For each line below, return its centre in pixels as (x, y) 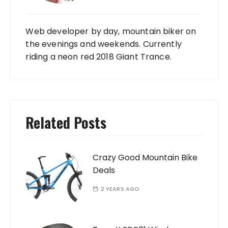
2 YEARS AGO (120, 189)
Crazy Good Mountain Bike (145, 158)
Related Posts (66, 123)
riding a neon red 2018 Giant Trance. (98, 57)
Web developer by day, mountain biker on (111, 32)
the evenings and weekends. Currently (104, 44)
